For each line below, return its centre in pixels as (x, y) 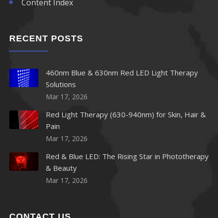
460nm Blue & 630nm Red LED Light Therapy (122, 73)
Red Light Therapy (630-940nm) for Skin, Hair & (126, 115)
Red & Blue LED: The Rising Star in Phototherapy (127, 156)
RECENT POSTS (46, 39)
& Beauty (61, 168)
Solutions (61, 84)
